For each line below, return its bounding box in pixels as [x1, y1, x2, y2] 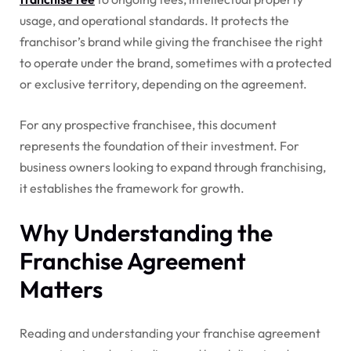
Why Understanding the [20, 217, 273, 248]
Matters [20, 273, 103, 304]
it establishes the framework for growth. [20, 179, 244, 196]
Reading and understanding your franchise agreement [20, 324, 320, 341]
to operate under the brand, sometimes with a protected [20, 54, 331, 71]
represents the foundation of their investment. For [20, 137, 299, 154]
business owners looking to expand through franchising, [20, 158, 326, 175]
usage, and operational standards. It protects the [20, 12, 289, 28]
